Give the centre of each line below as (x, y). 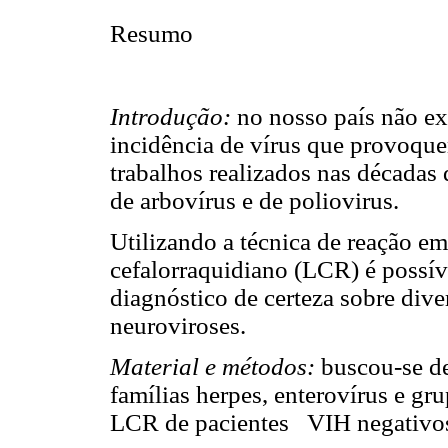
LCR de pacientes (199, 423)
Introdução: (170, 116)
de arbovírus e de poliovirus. (254, 200)
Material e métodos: (215, 367)
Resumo (151, 34)
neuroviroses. (178, 325)
